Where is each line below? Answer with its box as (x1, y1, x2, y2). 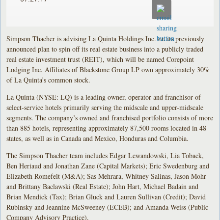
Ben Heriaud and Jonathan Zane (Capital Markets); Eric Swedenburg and (6, 161, 210, 170)
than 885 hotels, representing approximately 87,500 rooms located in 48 (6, 123, 207, 133)
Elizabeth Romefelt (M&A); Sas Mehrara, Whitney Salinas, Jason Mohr (6, 171, 207, 181)
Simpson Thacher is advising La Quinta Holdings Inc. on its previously (6, 33, 205, 43)
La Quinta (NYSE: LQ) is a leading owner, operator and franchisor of (6, 92, 201, 102)
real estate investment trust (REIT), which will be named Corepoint (6, 54, 194, 64)
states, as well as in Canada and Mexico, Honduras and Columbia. (6, 133, 189, 143)
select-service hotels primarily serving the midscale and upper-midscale (6, 102, 204, 112)
